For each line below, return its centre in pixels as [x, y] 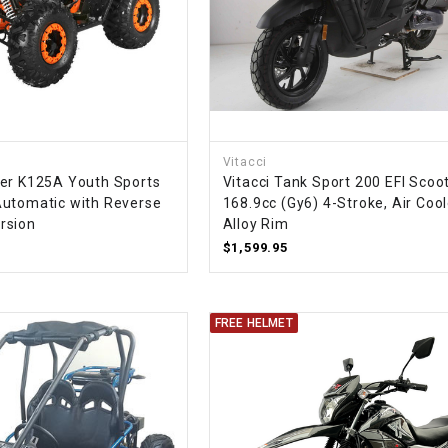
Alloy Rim [255, 224]
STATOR [164, 233]
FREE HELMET [253, 323]
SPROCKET [173, 49]
